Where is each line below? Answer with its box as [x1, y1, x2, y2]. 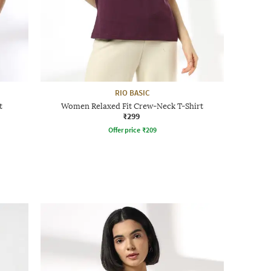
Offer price [108, 125, 140, 134]
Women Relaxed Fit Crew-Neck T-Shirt [61, 101, 203, 111]
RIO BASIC [115, 87, 149, 98]
